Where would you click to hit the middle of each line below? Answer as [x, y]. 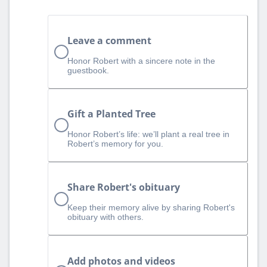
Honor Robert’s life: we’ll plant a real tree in [148, 134]
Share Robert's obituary [124, 187]
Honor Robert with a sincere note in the [141, 60]
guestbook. [88, 70]
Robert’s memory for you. [115, 144]
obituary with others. [105, 217]
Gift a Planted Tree [111, 114]
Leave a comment [109, 40]
